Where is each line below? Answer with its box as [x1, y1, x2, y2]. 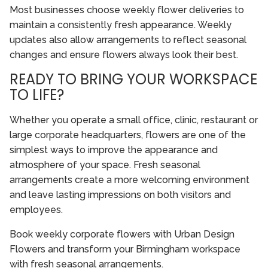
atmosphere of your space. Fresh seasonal [10, 159, 200, 171]
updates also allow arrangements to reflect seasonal [10, 34, 246, 46]
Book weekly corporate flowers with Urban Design [10, 229, 234, 240]
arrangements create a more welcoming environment [10, 174, 249, 186]
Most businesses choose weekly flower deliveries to [10, 4, 244, 16]
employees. [10, 204, 63, 216]
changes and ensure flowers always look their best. [10, 49, 238, 61]
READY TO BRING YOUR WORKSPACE [10, 69, 257, 90]
